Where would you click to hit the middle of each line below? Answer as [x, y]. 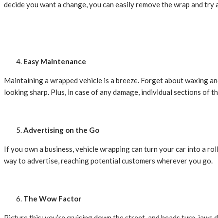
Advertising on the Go [61, 130]
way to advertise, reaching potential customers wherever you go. [108, 161]
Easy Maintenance [55, 62]
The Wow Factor [52, 199]
